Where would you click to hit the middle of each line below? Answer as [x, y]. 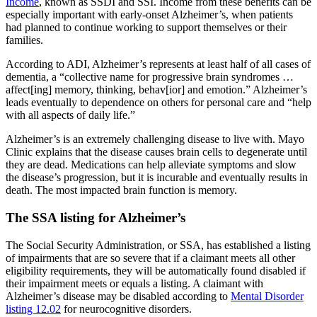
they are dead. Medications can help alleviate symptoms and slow [151, 165]
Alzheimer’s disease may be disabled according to [118, 296]
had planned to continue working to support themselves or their [146, 28]
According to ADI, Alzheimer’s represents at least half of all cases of [158, 64]
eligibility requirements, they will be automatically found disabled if [156, 270]
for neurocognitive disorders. [126, 309]
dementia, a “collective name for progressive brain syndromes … [150, 77]
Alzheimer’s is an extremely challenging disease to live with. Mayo [155, 139]
